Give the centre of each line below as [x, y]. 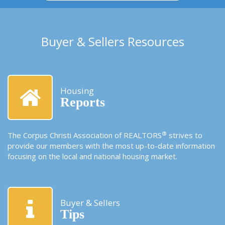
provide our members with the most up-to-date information [111, 146]
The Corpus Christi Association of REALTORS [85, 135]
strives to [185, 135]
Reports [83, 102]
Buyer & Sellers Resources [113, 42]
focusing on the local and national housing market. [92, 156]
